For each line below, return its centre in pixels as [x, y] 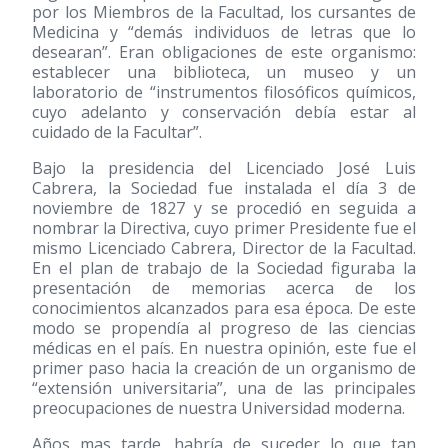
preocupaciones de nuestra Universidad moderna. [218, 408]
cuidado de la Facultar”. [117, 132]
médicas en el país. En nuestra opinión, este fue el [224, 348]
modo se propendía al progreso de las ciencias [224, 328]
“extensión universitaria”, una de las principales [224, 388]
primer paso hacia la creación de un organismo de [224, 368]
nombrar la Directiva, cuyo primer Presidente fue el [224, 228]
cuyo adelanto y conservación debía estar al [224, 112]
